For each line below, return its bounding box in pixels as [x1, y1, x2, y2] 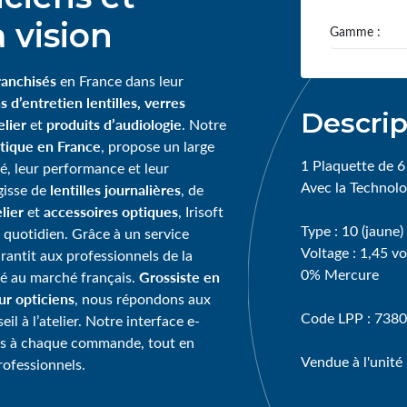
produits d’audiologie [45, 114, 182, 135]
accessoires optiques [43, 201, 178, 223]
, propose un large [100, 136, 214, 156]
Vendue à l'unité [300, 352, 402, 372]
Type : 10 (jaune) [300, 221, 403, 241]
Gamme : [329, 23, 381, 41]
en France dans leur [55, 71, 184, 91]
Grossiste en [138, 266, 220, 288]
